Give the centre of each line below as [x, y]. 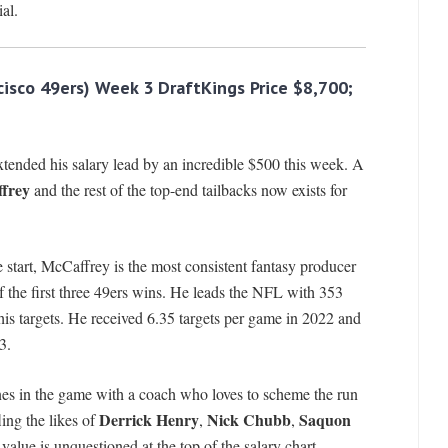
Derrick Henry [148, 420]
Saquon [324, 420]
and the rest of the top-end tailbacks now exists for [188, 190]
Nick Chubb [248, 420]
